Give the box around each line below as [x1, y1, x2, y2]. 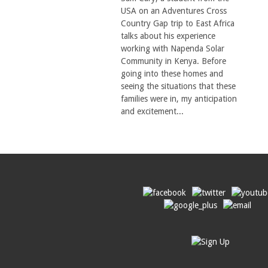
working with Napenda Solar [121, 44, 224, 53]
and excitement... [121, 106, 184, 116]
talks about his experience [121, 31, 215, 41]
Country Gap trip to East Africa [121, 19, 234, 28]
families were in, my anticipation [121, 94, 237, 103]
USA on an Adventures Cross [121, 6, 227, 16]
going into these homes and [121, 69, 223, 78]
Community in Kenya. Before [121, 56, 226, 66]
